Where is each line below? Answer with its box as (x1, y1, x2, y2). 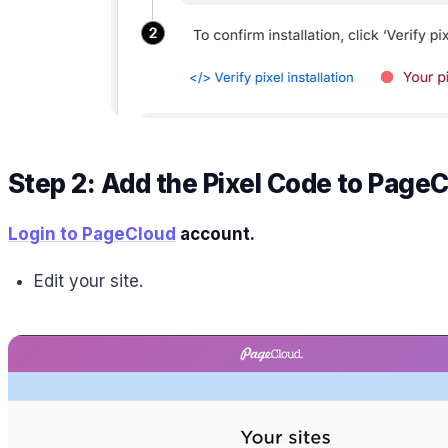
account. (176, 223, 255, 244)
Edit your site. (33, 271, 143, 292)
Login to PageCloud (8, 223, 176, 244)
